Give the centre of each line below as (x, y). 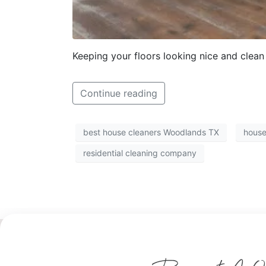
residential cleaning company (140, 153)
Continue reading (119, 93)
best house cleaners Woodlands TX (151, 132)
